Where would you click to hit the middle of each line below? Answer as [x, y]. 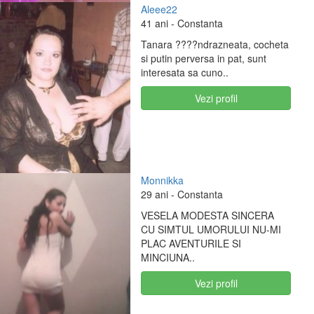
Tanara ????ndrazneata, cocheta [215, 44]
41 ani [155, 23]
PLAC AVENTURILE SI [191, 243]
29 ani [155, 194]
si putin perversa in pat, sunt [204, 58]
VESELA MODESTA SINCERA [208, 215]
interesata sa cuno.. [185, 72]
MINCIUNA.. [168, 257]
